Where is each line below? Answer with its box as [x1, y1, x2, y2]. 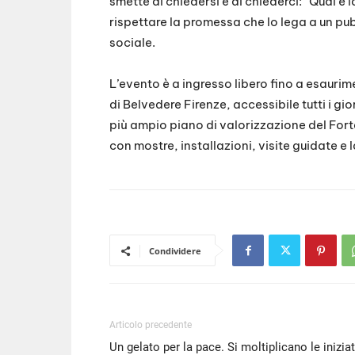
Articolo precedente [109, 319, 192, 331]
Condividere [149, 245, 201, 258]
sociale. [109, 35, 155, 51]
